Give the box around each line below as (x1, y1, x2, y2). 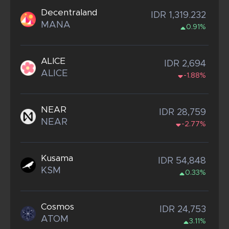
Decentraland (41, 8, 97, 17)
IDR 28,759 (159, 108, 206, 118)
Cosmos (41, 202, 74, 212)
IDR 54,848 (158, 156, 206, 166)
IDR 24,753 (159, 205, 206, 215)
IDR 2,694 (164, 59, 206, 69)
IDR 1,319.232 (151, 11, 206, 20)
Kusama (41, 154, 73, 163)
